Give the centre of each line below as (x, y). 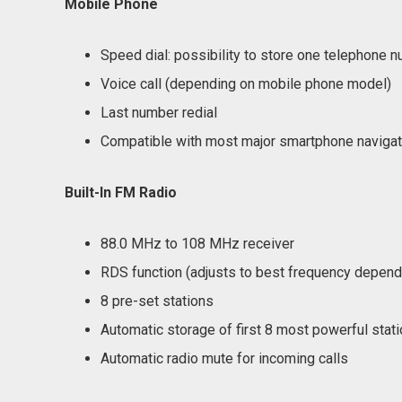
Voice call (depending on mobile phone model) (246, 84)
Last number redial (159, 113)
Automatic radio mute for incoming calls (224, 358)
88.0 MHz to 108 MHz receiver (197, 244)
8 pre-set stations (157, 301)
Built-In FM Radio (121, 192)
